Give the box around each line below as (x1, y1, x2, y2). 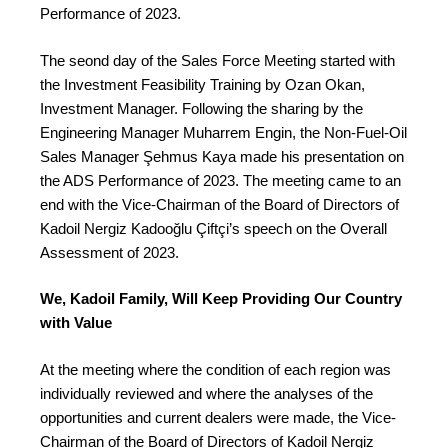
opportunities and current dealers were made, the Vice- (40, 408, 396, 426)
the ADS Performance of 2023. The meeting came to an (40, 171, 401, 189)
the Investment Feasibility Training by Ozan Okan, (40, 75, 365, 93)
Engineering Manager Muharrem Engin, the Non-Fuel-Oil (40, 123, 407, 141)
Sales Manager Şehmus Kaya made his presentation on (40, 147, 404, 165)
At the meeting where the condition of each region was (40, 360, 391, 378)
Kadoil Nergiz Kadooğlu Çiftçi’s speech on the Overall (40, 219, 387, 237)
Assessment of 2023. (40, 243, 179, 261)
